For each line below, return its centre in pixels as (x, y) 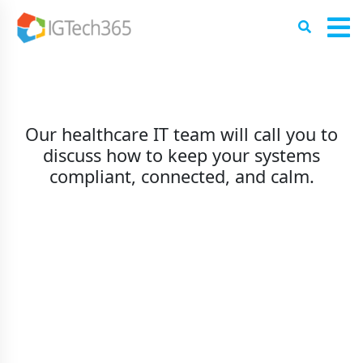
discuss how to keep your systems (181, 155)
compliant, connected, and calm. (181, 176)
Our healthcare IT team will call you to (181, 134)
